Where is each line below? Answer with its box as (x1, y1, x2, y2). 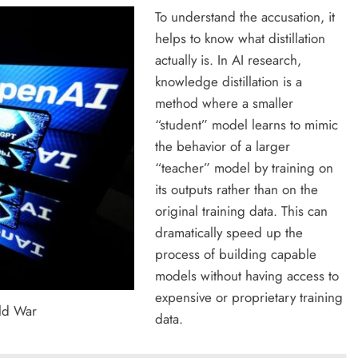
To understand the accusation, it (154, 7, 335, 27)
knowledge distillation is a (154, 72, 302, 92)
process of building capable (154, 245, 316, 265)
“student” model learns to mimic (154, 115, 338, 135)
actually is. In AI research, (154, 50, 301, 70)
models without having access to (154, 266, 339, 286)
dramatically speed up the (154, 223, 303, 243)
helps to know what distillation (154, 29, 325, 49)
